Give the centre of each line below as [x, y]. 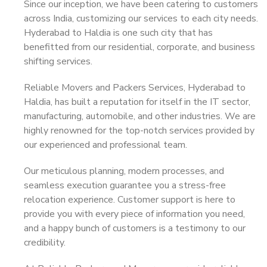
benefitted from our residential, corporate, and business [139, 47]
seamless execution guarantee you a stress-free [125, 185]
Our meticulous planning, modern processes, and [124, 171]
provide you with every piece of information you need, [134, 214]
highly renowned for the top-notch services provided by [139, 131]
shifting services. [58, 61]
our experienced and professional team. [105, 145]
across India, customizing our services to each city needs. [141, 18]
